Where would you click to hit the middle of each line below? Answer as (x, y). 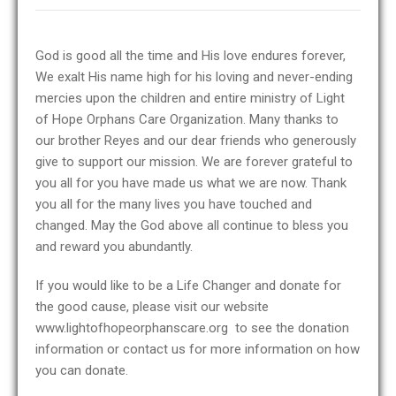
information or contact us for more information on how (198, 349)
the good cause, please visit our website (152, 307)
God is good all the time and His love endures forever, (190, 56)
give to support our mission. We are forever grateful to (194, 162)
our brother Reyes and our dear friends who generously (196, 141)
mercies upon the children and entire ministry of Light (190, 98)
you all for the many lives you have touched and (174, 204)
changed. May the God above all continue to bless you (192, 225)
